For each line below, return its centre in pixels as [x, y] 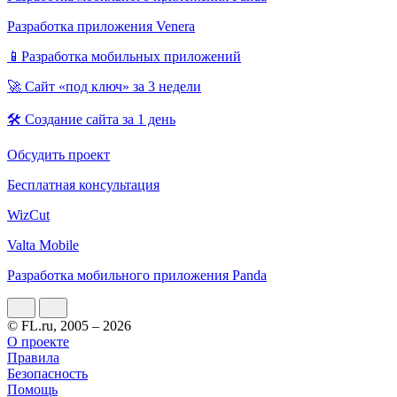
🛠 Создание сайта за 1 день [91, 119]
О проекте [38, 341]
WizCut [28, 214]
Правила [33, 357]
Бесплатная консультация [83, 184]
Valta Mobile [43, 245]
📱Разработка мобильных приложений [124, 56]
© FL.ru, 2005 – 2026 [69, 325]
